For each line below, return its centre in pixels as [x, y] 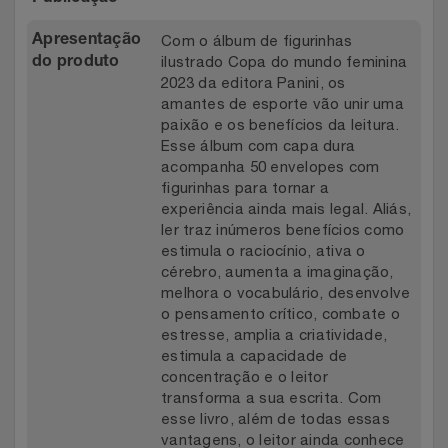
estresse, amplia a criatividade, [274, 335]
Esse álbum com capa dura [258, 146]
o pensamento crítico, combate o [280, 314]
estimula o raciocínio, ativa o [263, 251]
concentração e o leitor [244, 377]
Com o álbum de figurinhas [257, 41]
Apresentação [86, 41]
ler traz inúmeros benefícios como [283, 230]
